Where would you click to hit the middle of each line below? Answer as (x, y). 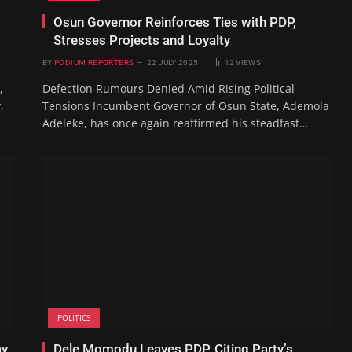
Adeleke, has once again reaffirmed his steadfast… (175, 123)
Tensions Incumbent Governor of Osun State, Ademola (186, 105)
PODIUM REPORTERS (94, 62)
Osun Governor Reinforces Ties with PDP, (175, 22)
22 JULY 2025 (172, 62)
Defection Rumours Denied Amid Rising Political (169, 88)
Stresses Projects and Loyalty (142, 40)
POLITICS (74, 318)
